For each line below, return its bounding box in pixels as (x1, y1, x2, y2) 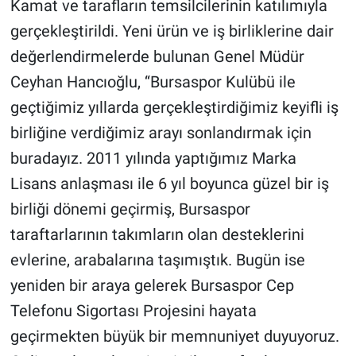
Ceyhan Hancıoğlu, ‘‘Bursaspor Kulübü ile (10, 72, 296, 92)
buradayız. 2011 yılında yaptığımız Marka (10, 149, 296, 168)
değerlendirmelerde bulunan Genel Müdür (10, 47, 304, 67)
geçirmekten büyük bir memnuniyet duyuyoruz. (10, 327, 339, 346)
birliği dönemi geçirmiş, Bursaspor (10, 199, 250, 219)
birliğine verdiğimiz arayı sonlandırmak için (10, 123, 311, 143)
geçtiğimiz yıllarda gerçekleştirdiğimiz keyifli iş (10, 98, 339, 118)
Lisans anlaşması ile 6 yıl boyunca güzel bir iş (10, 174, 329, 194)
